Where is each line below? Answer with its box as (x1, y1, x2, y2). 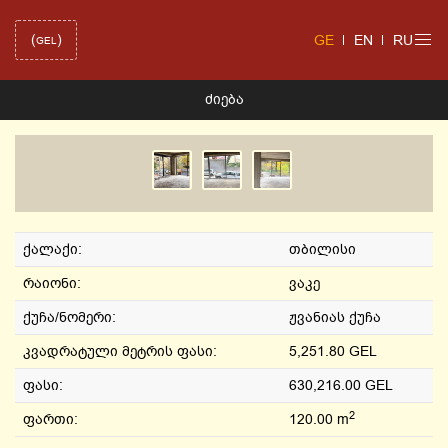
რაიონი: (23, 274, 81, 293)
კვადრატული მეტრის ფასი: (23, 342, 217, 361)
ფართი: (23, 410, 78, 429)
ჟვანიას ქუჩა (289, 308, 381, 327)
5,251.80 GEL (289, 342, 377, 361)
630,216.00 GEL (289, 376, 393, 395)
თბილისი (289, 240, 356, 259)
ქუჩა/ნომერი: (23, 308, 116, 327)
